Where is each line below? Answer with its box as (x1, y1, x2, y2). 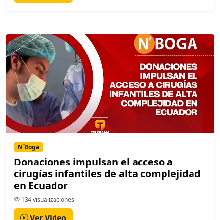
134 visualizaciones (20, 195, 74, 204)
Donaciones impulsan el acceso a (14, 155, 173, 168)
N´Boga (17, 142, 39, 151)
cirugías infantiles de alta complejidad (14, 166, 201, 180)
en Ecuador (14, 178, 68, 192)
